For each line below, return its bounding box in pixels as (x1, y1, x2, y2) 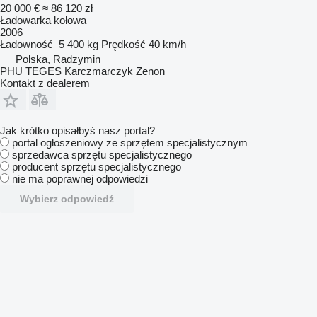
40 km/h (149, 38, 186, 50)
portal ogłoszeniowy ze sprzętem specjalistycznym (12, 136, 248, 149)
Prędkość (101, 38, 146, 50)
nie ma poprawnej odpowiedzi (12, 172, 148, 185)
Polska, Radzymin (16, 52, 100, 65)
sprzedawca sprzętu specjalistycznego (12, 148, 192, 161)
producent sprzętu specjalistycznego (12, 160, 181, 173)
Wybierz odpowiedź (20, 192, 114, 204)
